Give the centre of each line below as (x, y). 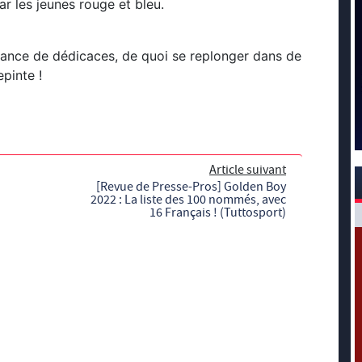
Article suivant (248, 170)
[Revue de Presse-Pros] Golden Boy (191, 187)
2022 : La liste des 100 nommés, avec (188, 200)
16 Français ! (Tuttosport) (218, 213)
